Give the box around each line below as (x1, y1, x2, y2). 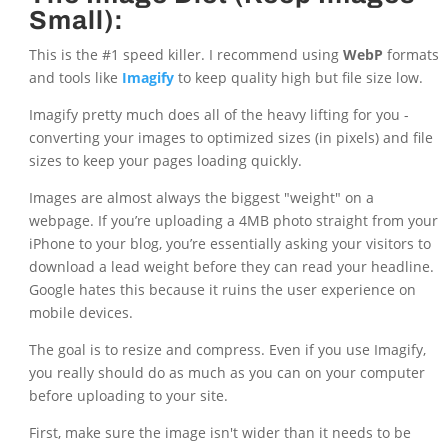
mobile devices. (28, 303, 133, 323)
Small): (28, 6, 124, 35)
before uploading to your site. (28, 386, 228, 406)
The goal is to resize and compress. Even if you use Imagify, (28, 340, 426, 360)
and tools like (28, 68, 122, 88)
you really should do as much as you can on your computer (28, 363, 425, 383)
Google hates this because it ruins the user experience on (28, 280, 416, 300)
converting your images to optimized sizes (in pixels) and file (28, 128, 433, 148)
